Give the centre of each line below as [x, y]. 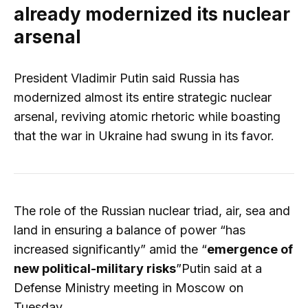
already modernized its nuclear [152, 14]
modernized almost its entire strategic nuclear [143, 98]
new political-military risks [95, 269]
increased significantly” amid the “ [110, 250]
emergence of [250, 250]
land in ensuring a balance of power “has [130, 230]
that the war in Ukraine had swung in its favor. [144, 136]
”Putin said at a [219, 269]
